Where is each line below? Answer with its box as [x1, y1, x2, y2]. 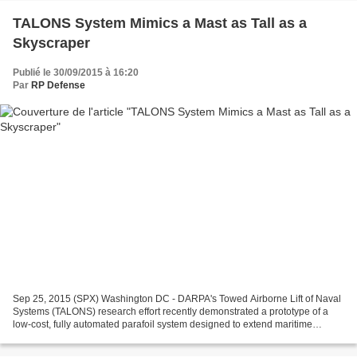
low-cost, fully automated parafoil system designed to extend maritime [13, 318, 312, 330]
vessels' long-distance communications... [13, 331, 189, 343]
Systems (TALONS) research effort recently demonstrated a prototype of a [13, 305, 328, 317]
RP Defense [31, 80, 85, 92]
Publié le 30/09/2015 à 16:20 [13, 67, 139, 79]
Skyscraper [13, 35, 90, 52]
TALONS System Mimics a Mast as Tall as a [13, 15, 307, 32]
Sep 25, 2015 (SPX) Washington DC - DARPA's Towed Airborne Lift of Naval [13, 292, 341, 304]
